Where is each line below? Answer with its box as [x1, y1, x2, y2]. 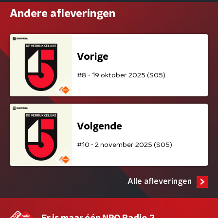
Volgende [77, 121, 122, 131]
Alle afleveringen [127, 178, 192, 185]
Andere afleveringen [10, 8, 115, 19]
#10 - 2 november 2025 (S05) [77, 141, 172, 148]
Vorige [77, 52, 109, 62]
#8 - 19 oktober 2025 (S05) [77, 72, 165, 79]
